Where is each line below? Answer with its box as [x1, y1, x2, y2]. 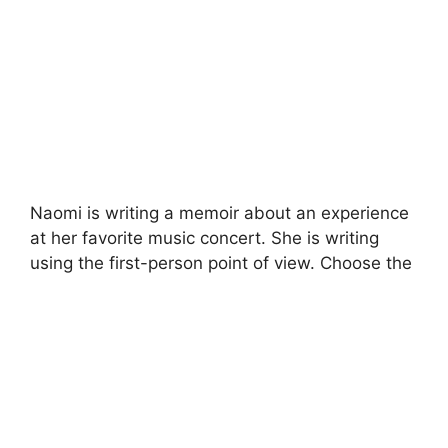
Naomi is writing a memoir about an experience [30, 202, 409, 223]
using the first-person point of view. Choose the [30, 252, 412, 273]
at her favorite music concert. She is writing [30, 227, 379, 248]
